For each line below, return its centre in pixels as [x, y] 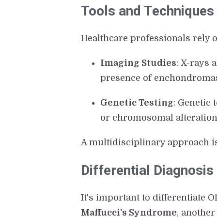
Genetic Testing [137, 103]
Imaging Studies [139, 63]
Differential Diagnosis [147, 170]
